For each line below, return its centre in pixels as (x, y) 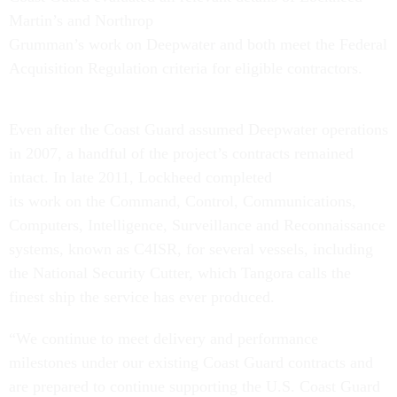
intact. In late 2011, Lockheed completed (140, 177)
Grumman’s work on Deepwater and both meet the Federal (198, 44)
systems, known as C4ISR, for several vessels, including (191, 249)
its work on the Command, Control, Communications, (183, 201)
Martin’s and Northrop (81, 20)
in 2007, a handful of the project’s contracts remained (181, 153)
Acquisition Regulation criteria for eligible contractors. (186, 68)
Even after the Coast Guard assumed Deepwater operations (198, 129)
